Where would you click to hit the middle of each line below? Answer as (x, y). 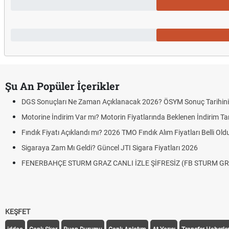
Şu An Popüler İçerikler (62, 86)
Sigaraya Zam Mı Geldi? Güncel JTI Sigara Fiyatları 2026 (110, 148)
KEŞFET (18, 212)
